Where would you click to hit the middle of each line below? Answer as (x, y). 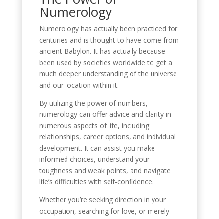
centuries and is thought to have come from (109, 40)
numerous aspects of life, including (94, 125)
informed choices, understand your (94, 159)
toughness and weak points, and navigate (105, 170)
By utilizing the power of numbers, (93, 103)
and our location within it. (79, 85)
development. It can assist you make (97, 148)
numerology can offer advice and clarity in (105, 114)
